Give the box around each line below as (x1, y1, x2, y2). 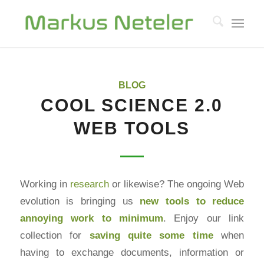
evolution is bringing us (19, 194, 140, 207)
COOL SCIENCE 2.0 (41, 95, 223, 115)
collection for (19, 229, 90, 241)
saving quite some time (89, 229, 213, 241)
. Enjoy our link (163, 212, 245, 224)
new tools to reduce (140, 194, 245, 207)
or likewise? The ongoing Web (108, 177, 245, 190)
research (70, 177, 109, 190)
